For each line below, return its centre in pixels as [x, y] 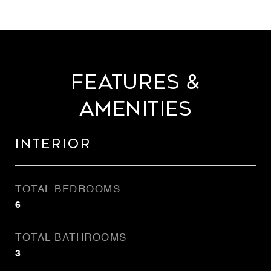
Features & [135, 82]
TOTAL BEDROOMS [68, 190]
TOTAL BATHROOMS [71, 238]
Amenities [135, 109]
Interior [53, 144]
